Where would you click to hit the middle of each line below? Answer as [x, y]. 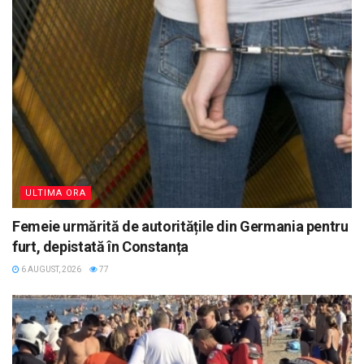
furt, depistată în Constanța [100, 247]
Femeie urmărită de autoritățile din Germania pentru [180, 227]
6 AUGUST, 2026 [50, 270]
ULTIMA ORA [56, 193]
